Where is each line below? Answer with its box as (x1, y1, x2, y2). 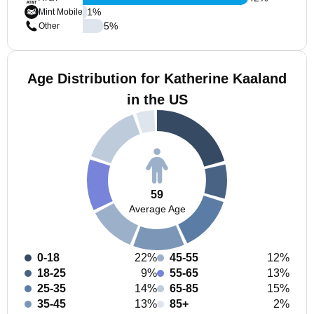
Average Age (128, 203, 186, 214)
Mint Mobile (39, 7, 83, 17)
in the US (126, 92, 188, 107)
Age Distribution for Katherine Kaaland (27, 71, 287, 86)
